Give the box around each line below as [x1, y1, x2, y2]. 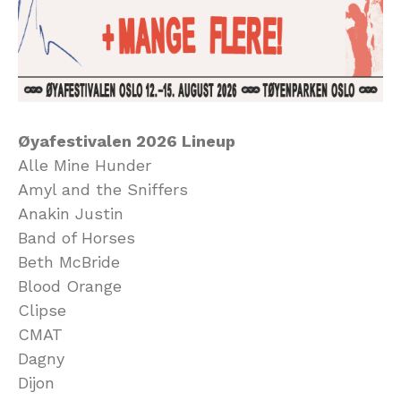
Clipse [18, 301, 66, 320]
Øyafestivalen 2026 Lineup [18, 132, 235, 151]
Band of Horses [18, 228, 135, 248]
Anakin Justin [18, 204, 124, 224]
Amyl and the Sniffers [18, 180, 188, 200]
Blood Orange [18, 277, 122, 296]
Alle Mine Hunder [18, 156, 151, 175]
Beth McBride [18, 252, 120, 272]
